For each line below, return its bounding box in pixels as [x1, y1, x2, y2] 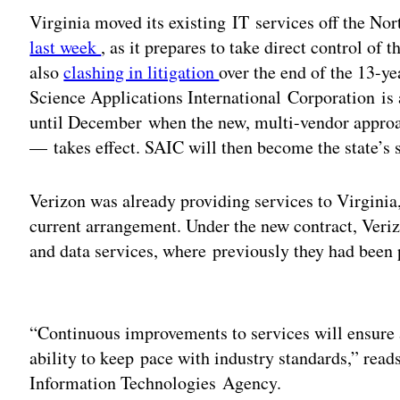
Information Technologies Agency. [29, 370, 282, 395]
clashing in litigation [63, 59, 220, 84]
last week [29, 34, 102, 59]
